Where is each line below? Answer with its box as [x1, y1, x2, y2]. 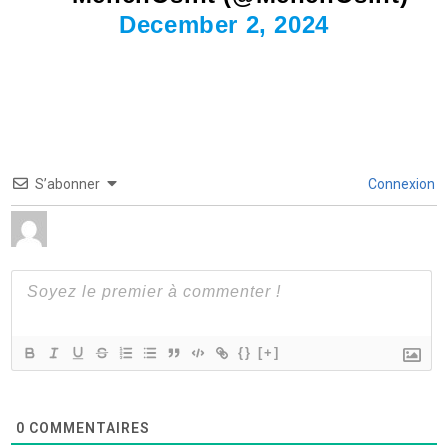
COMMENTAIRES [25, 420, 150, 437]
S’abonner [35, 176, 100, 193]
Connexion [365, 176, 435, 193]
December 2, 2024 [119, 11, 329, 39]
